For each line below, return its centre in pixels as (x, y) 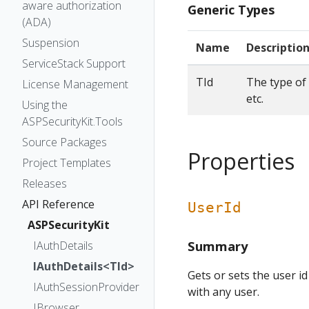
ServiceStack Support (74, 63)
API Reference (58, 204)
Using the (45, 105)
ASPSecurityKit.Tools (72, 121)
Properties (241, 161)
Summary (218, 246)
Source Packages (64, 142)
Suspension (51, 43)
